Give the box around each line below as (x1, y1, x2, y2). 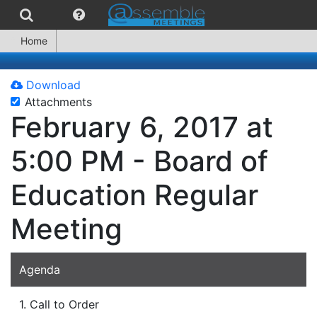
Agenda (19, 263, 60, 277)
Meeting (11, 212, 122, 246)
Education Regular (11, 178, 258, 212)
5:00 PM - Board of (11, 144, 268, 178)
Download (23, 78, 81, 92)
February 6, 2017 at (11, 110, 273, 144)
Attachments (25, 95, 92, 109)
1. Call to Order (19, 297, 99, 311)
